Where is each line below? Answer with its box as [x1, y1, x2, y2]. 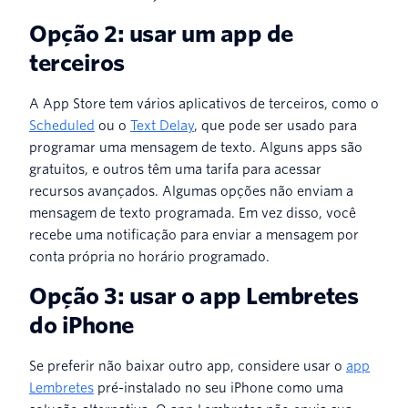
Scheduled [29, 117, 95, 133]
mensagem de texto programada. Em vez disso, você [29, 205, 356, 220]
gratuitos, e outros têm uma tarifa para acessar [29, 161, 321, 177]
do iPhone [29, 311, 134, 339]
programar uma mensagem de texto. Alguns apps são [29, 139, 362, 155]
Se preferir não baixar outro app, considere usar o [29, 358, 346, 373]
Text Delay [130, 117, 194, 133]
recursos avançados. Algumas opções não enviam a [29, 183, 353, 199]
